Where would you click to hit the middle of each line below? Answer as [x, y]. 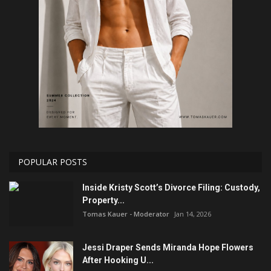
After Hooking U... [118, 260]
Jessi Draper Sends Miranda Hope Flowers [168, 247]
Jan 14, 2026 [193, 214]
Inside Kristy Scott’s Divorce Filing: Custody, [171, 187]
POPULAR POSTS [53, 162]
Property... [103, 200]
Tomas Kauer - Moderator [126, 214]
